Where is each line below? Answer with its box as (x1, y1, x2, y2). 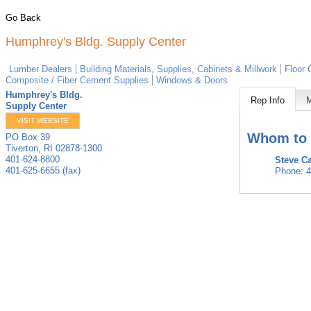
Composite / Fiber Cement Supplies (6, 75, 149, 85)
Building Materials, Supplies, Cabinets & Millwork (80, 64, 277, 74)
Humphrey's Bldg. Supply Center (6, 35, 186, 49)
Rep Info (251, 95, 285, 106)
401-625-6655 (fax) (6, 165, 81, 176)
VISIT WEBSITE (17, 117, 69, 124)
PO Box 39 (6, 132, 50, 142)
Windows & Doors (156, 75, 228, 85)
